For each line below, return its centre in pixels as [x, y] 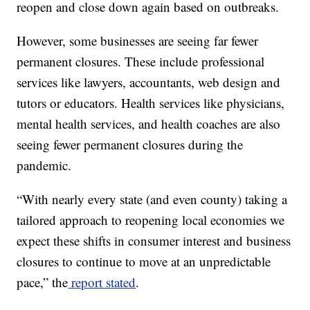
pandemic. [44, 165]
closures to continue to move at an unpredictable [144, 262]
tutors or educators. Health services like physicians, [151, 103]
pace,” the [43, 282]
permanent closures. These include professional [141, 62]
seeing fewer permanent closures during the [130, 145]
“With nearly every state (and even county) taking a [152, 199]
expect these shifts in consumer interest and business [154, 241]
